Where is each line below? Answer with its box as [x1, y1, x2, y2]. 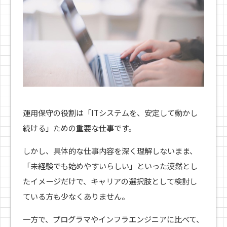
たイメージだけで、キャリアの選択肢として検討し [22, 175, 197, 186]
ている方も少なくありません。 [22, 190, 129, 202]
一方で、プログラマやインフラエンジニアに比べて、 [22, 213, 204, 224]
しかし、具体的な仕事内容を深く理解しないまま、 [22, 144, 197, 156]
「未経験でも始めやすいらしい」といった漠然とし [22, 160, 198, 171]
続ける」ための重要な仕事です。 [22, 122, 136, 133]
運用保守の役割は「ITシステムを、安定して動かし [22, 106, 198, 118]
